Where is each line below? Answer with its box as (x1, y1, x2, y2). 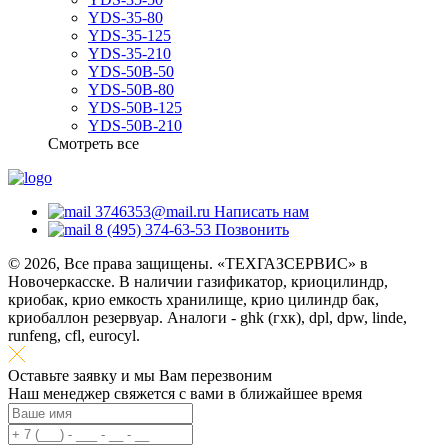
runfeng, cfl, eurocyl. (8, 327, 140, 344)
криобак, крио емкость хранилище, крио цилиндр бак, (8, 291, 379, 308)
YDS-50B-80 (88, 81, 174, 98)
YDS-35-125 (88, 27, 171, 44)
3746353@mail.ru (95, 203, 214, 220)
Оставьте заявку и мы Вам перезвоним (8, 367, 272, 384)
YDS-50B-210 (88, 117, 182, 134)
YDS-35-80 (88, 9, 163, 26)
